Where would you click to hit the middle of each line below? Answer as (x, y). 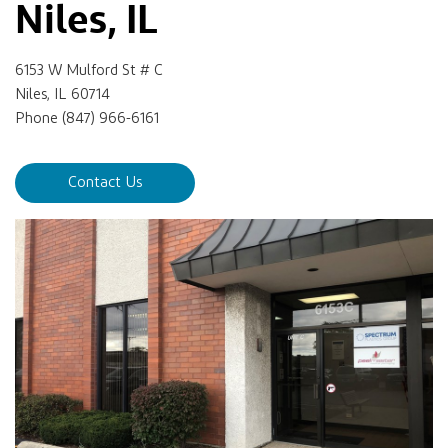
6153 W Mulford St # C (89, 70)
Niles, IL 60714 (62, 94)
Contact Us (105, 182)
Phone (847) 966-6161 (87, 118)
